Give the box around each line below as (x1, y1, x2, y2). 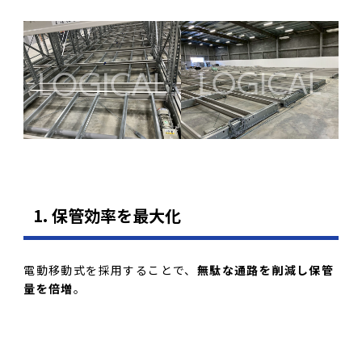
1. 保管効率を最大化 (33, 203, 182, 227)
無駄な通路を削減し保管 (196, 261, 335, 278)
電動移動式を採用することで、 (23, 261, 197, 278)
